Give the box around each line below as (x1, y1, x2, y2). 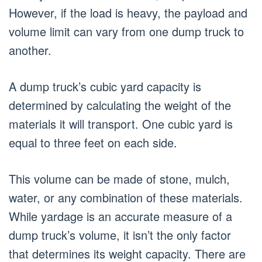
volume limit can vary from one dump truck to (9, 23, 244, 40)
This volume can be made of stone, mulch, (9, 170, 230, 187)
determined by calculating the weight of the (9, 96, 231, 113)
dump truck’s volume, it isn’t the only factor (9, 226, 231, 243)
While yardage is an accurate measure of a (9, 208, 232, 225)
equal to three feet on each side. (9, 134, 177, 151)
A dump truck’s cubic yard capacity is (9, 78, 201, 95)
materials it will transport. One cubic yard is (9, 115, 233, 132)
